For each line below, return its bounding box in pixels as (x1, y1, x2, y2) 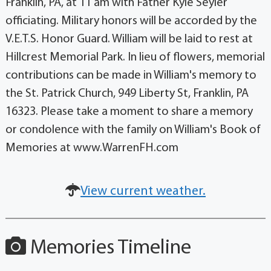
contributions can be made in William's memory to (5, 69, 256, 82)
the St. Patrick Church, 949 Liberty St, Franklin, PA (5, 87, 249, 100)
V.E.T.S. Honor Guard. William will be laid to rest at (5, 33, 253, 45)
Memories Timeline (25, 237, 191, 259)
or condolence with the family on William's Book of (5, 123, 261, 136)
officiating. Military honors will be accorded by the (5, 15, 257, 27)
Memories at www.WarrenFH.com (5, 142, 178, 154)
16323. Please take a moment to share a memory (5, 105, 253, 118)
